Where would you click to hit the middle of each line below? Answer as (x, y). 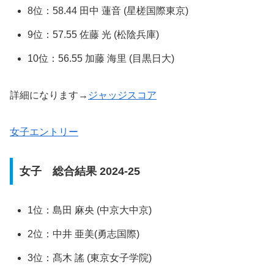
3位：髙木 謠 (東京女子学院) (90, 258)
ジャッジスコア (122, 95)
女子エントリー (44, 132)
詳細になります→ (49, 95)
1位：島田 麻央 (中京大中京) (90, 210)
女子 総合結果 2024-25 (80, 171)
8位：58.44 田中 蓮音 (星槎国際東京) (108, 10)
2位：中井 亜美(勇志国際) (84, 234)
